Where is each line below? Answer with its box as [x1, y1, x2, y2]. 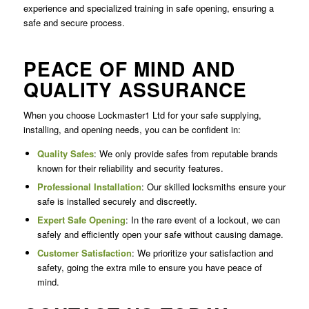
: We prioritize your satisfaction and [131, 246, 273, 260]
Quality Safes [37, 147, 94, 161]
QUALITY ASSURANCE [23, 75, 247, 104]
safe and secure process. [23, 16, 125, 30]
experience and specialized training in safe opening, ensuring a [23, 1, 274, 15]
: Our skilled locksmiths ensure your [141, 180, 286, 194]
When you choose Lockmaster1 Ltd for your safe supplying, [23, 108, 261, 122]
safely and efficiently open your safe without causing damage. [37, 228, 283, 241]
